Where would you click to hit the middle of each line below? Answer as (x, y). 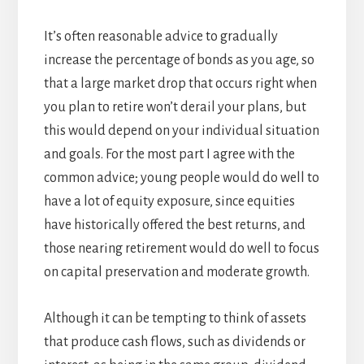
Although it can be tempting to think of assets (175, 319)
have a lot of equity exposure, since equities (169, 202)
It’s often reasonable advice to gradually (160, 37)
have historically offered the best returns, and (174, 225)
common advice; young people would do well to (181, 178)
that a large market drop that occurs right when (180, 84)
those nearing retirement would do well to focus (181, 249)
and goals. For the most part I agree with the (169, 155)
